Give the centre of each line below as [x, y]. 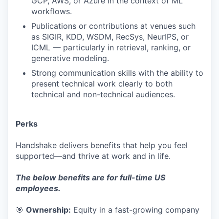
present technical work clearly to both [102, 84]
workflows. [52, 11]
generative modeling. [70, 58]
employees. [38, 188]
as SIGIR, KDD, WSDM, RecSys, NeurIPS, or [110, 37]
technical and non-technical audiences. [103, 94]
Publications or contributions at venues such [113, 26]
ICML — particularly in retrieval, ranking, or [111, 47]
